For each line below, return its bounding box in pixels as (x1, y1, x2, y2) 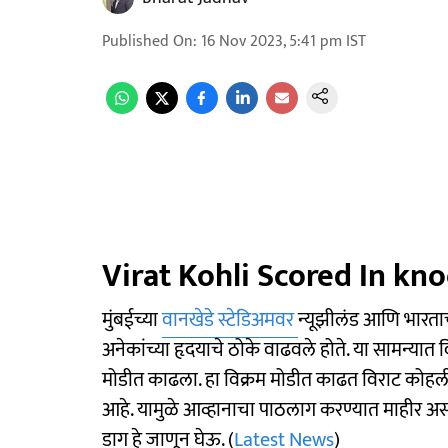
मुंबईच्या (102, 303, 162, 337)
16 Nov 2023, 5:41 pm (201, 28, 342, 55)
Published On (102, 28, 193, 55)
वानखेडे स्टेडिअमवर (162, 303, 298, 337)
